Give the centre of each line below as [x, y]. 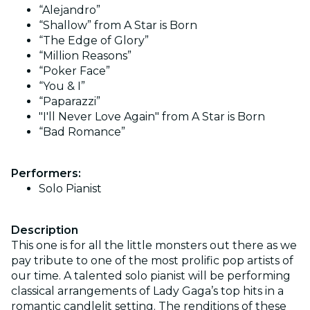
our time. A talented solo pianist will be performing [151, 275]
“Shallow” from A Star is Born [118, 25]
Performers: [46, 173]
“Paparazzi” [70, 101]
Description [45, 230]
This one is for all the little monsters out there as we [154, 245]
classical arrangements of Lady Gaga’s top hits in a [147, 291]
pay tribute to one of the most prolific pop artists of [152, 260]
